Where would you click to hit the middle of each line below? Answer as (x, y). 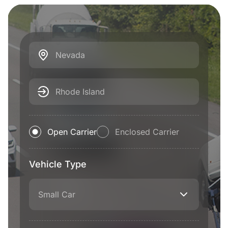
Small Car (57, 194)
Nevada (70, 55)
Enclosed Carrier (147, 132)
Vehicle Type (58, 164)
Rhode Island (80, 92)
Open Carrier (72, 132)
